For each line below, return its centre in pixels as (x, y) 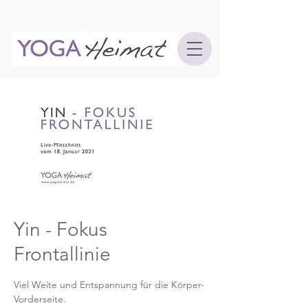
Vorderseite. (40, 299)
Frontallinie (62, 254)
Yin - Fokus (60, 229)
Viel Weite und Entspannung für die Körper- (109, 285)
